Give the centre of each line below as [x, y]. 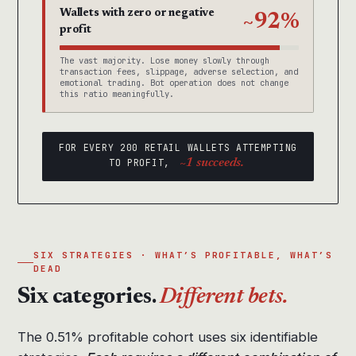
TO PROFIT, [143, 163]
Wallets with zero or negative [137, 14]
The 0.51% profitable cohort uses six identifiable [168, 337]
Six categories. [89, 298]
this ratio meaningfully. [117, 94]
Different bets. [224, 298]
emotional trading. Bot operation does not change [174, 83]
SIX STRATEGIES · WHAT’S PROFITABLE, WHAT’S [184, 255]
